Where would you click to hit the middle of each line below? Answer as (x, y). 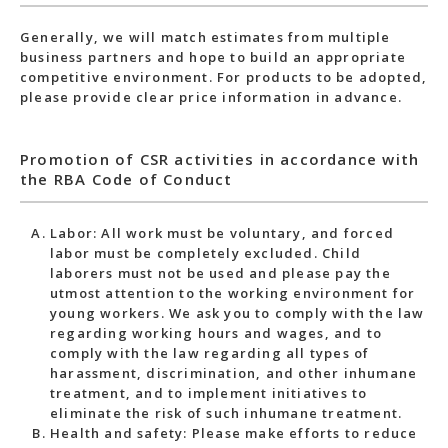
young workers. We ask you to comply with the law (237, 313)
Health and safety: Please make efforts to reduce (234, 433)
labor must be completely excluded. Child (206, 253)
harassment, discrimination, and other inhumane (234, 373)
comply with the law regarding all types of (210, 353)
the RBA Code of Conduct (126, 179)
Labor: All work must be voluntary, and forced (222, 233)
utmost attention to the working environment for (233, 293)
